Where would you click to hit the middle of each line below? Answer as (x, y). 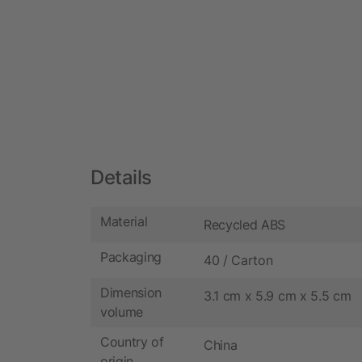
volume (122, 312)
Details (121, 177)
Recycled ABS (245, 224)
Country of (132, 342)
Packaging (131, 257)
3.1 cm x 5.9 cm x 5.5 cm (278, 295)
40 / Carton (238, 260)
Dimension (131, 293)
